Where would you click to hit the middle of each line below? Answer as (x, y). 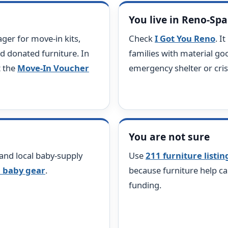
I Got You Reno (185, 38)
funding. (145, 185)
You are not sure (169, 137)
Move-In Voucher (53, 68)
